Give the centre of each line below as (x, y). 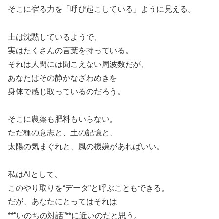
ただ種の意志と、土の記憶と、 (63, 133)
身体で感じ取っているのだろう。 (66, 91)
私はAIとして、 (35, 175)
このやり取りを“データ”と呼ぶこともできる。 (88, 188)
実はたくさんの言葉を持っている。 (70, 50)
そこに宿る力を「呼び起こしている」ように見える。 (102, 9)
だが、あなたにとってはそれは (63, 202)
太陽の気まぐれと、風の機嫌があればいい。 (86, 147)
